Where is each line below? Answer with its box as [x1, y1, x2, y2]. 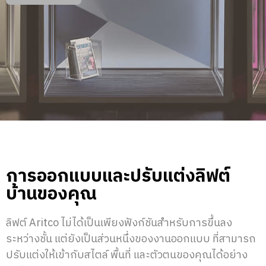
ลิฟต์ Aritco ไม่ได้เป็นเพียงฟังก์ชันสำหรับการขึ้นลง [6, 214, 232, 232]
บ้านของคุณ [6, 179, 97, 209]
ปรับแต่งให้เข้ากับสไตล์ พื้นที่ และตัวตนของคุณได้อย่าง [6, 246, 248, 264]
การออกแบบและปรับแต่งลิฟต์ [6, 161, 230, 191]
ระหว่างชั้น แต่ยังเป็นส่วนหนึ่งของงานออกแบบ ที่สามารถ [6, 230, 256, 248]
